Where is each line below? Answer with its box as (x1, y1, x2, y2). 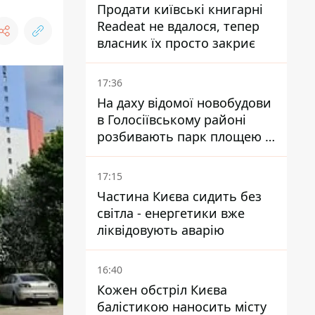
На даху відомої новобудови (97, 94, 271, 111)
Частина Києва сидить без (97, 188, 262, 205)
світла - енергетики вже (97, 205, 245, 221)
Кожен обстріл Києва (97, 281, 227, 298)
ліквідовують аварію (97, 221, 224, 238)
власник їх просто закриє (97, 34, 255, 51)
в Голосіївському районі (97, 111, 246, 128)
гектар (97, 145, 138, 162)
